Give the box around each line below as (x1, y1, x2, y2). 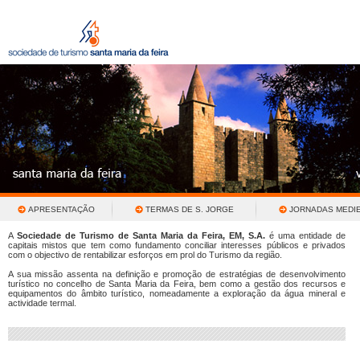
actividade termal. (8, 298, 76, 308)
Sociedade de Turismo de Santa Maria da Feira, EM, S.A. (17, 231, 265, 240)
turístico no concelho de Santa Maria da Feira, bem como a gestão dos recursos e (8, 279, 346, 288)
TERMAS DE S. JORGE (145, 205, 234, 214)
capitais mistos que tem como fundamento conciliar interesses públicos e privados (8, 240, 346, 250)
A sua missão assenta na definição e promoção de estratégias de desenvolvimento (8, 269, 346, 279)
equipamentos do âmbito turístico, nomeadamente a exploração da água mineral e (8, 288, 346, 298)
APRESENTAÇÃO (27, 205, 95, 214)
